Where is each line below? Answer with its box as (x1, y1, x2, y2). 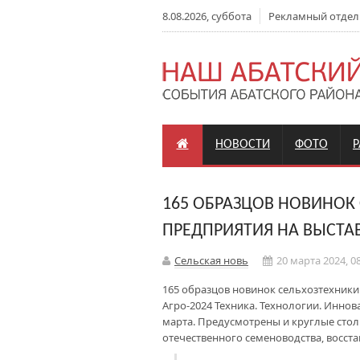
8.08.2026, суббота (162, 9, 252, 23)
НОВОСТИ (215, 138, 270, 151)
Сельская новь (174, 253, 248, 268)
